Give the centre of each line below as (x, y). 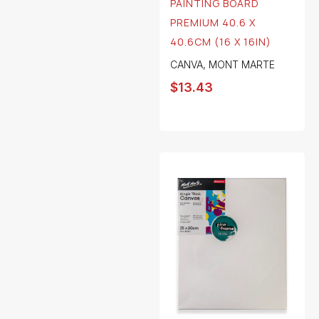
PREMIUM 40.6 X (213, 23)
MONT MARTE (242, 65)
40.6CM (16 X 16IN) (221, 42)
